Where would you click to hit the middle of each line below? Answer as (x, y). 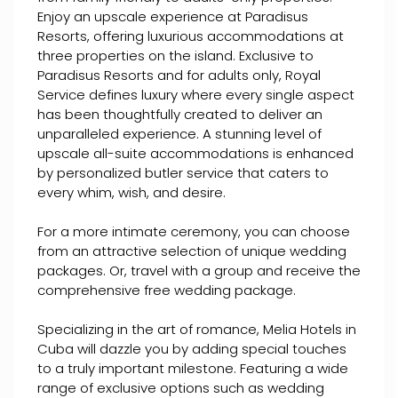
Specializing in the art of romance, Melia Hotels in (197, 329)
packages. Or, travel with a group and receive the (199, 271)
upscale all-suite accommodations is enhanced (195, 153)
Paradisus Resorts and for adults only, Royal (179, 75)
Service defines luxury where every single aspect (196, 95)
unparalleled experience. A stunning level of (179, 134)
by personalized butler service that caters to (183, 173)
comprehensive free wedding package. (167, 290)
